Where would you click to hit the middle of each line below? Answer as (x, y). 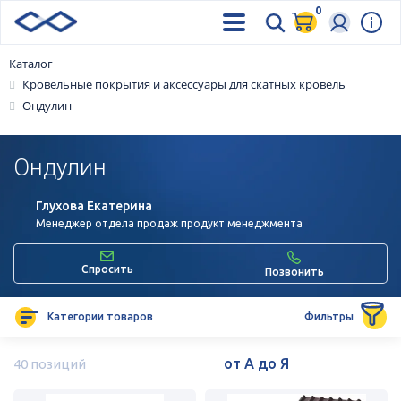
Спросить (107, 269)
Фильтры (329, 317)
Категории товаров (100, 317)
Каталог (31, 64)
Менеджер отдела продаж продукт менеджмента (169, 223)
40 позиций (50, 363)
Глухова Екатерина (94, 205)
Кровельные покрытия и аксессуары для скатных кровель (184, 84)
